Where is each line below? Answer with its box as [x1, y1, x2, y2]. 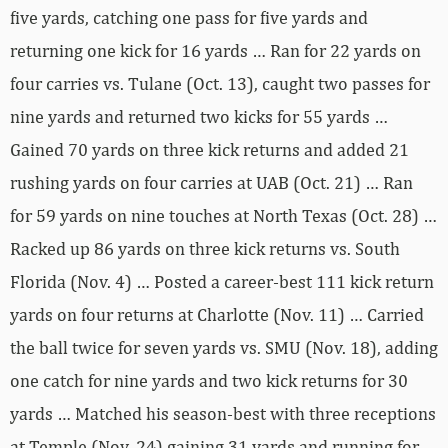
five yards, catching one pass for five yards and [10, 7, 368, 29]
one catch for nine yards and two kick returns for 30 [10, 370, 408, 392]
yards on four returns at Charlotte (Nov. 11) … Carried [10, 304, 424, 326]
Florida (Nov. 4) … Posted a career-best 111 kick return [10, 271, 434, 293]
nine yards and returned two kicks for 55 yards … [10, 106, 388, 128]
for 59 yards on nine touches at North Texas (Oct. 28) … [10, 205, 437, 227]
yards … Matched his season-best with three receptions [10, 403, 436, 425]
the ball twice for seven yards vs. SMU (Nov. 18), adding [10, 337, 438, 359]
